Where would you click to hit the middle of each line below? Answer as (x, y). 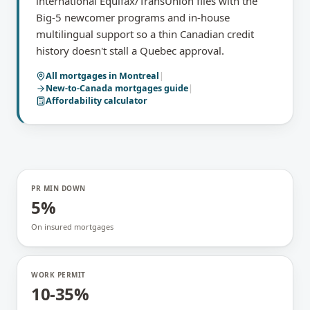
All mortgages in (82, 76)
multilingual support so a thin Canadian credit (145, 34)
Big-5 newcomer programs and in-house (133, 17)
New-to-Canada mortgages (104, 88)
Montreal (139, 76)
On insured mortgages (72, 227)
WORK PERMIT (58, 275)
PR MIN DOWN (58, 188)
